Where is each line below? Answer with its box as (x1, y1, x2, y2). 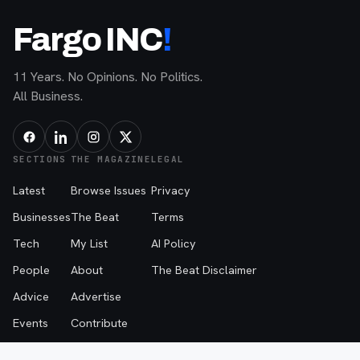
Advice (13, 288, 49, 305)
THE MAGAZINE (71, 153, 151, 166)
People (13, 262, 50, 278)
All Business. (13, 88, 83, 105)
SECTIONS (13, 153, 67, 166)
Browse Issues (71, 182, 146, 198)
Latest (13, 182, 45, 198)
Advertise (71, 288, 121, 305)
